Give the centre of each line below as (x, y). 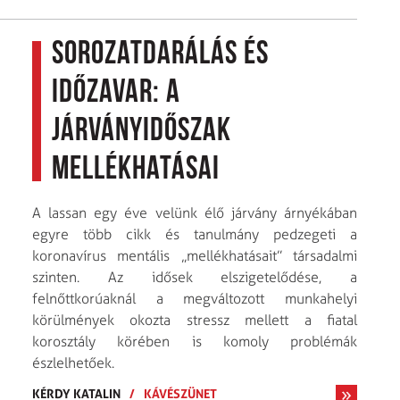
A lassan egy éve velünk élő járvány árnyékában (195, 212)
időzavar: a (116, 93)
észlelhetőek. (73, 362)
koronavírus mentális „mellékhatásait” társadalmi (195, 255)
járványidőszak (142, 132)
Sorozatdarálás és (160, 55)
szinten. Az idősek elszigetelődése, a (195, 277)
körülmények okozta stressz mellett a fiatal (195, 320)
